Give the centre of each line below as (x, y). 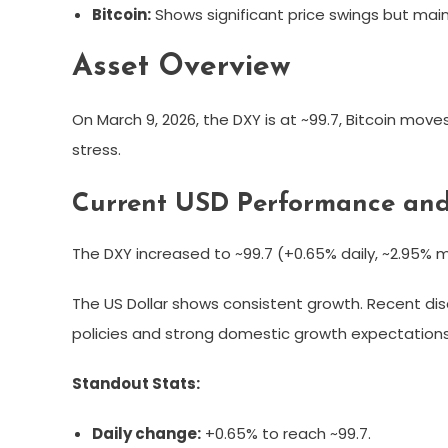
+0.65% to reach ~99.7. (286, 433)
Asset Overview (181, 67)
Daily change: (146, 433)
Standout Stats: (136, 383)
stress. (96, 149)
